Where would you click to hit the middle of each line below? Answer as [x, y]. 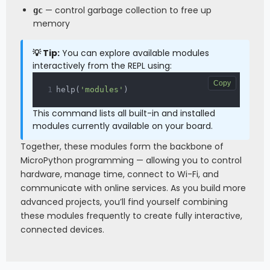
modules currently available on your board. [123, 126]
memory [52, 23]
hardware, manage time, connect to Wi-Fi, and [120, 174]
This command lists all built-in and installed [124, 113]
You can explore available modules [134, 53]
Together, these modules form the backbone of [122, 146]
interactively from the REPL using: [102, 65]
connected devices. [62, 229]
